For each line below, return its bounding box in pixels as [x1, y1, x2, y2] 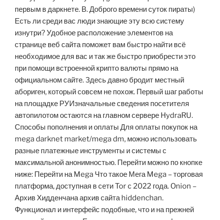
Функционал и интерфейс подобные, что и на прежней [15, 205, 194, 215]
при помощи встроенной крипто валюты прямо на [15, 64, 178, 73]
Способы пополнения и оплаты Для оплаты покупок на [15, 123, 197, 132]
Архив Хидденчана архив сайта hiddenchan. [15, 193, 164, 203]
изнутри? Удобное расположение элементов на [15, 28, 173, 38]
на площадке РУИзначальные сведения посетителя [15, 99, 189, 109]
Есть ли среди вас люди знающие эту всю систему [15, 17, 184, 26]
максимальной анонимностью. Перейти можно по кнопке [15, 158, 202, 167]
